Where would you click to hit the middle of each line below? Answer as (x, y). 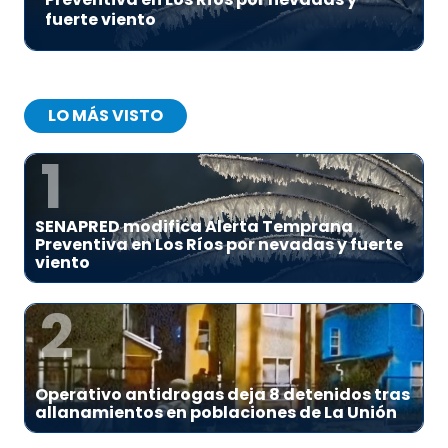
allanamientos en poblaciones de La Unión (216, 413)
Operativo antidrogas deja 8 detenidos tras (222, 395)
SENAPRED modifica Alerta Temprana (194, 227)
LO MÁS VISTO (105, 116)
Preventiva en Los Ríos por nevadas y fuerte (219, 245)
